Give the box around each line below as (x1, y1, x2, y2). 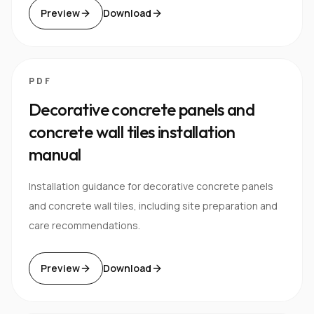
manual (29, 143, 81, 165)
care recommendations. (29, 218, 140, 232)
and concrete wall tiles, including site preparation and (29, 198, 278, 212)
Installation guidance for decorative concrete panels (29, 179, 273, 193)
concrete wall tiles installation (29, 121, 235, 142)
